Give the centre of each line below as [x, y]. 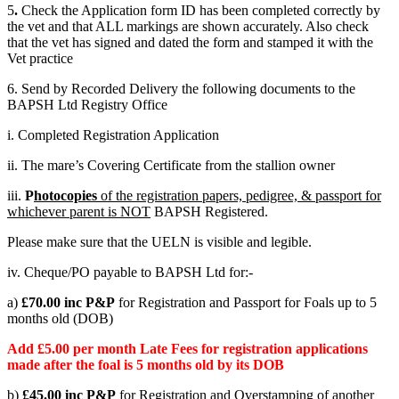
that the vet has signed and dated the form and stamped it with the [190, 42]
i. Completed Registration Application [113, 134]
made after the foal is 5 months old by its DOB [146, 364]
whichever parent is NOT [79, 211]
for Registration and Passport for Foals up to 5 [246, 302]
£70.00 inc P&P [68, 302]
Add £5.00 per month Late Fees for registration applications [187, 348]
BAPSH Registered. [209, 211]
